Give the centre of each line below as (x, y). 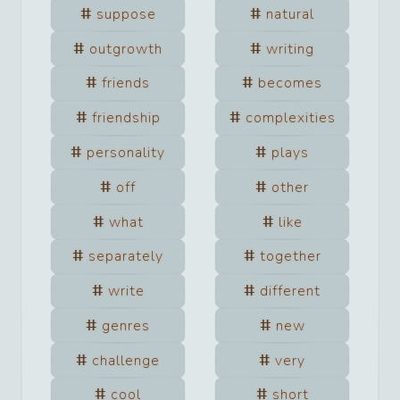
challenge (126, 360)
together (290, 257)
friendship (126, 118)
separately (126, 257)
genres (126, 325)
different (290, 292)
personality (126, 152)
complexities (290, 118)
